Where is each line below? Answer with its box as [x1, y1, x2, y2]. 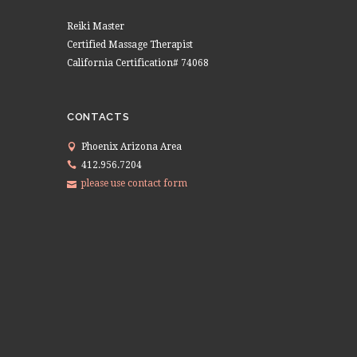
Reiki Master [67, 20, 124, 32]
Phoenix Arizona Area [81, 140, 182, 152]
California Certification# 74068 [67, 57, 209, 69]
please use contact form [81, 177, 187, 189]
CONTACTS [67, 110, 130, 123]
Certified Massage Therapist [67, 38, 193, 50]
